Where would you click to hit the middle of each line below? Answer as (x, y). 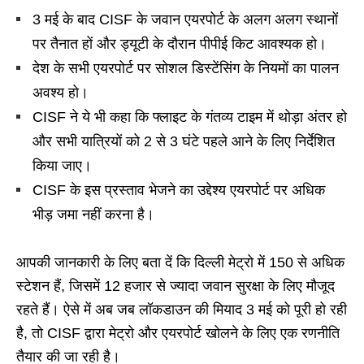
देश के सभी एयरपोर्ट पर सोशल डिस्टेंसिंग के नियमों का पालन (186, 69)
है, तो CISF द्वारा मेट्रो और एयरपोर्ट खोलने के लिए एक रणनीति (178, 334)
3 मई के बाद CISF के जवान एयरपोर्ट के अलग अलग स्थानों (185, 20)
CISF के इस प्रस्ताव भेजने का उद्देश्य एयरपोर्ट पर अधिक (179, 191)
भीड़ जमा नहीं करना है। (93, 215)
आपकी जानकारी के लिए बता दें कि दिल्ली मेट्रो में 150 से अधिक (180, 263)
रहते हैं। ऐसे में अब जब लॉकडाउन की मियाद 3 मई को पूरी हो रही (182, 310)
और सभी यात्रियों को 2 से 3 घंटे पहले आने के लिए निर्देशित (184, 142)
